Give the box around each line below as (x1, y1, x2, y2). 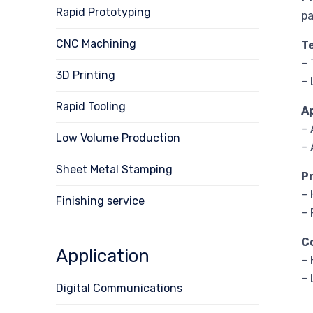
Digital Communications (56, 281, 182, 295)
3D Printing (56, 68, 115, 82)
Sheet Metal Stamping (56, 162, 173, 176)
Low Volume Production (56, 131, 180, 145)
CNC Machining (56, 36, 136, 50)
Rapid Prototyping (56, 5, 151, 19)
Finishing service (56, 194, 145, 208)
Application (56, 245, 150, 267)
